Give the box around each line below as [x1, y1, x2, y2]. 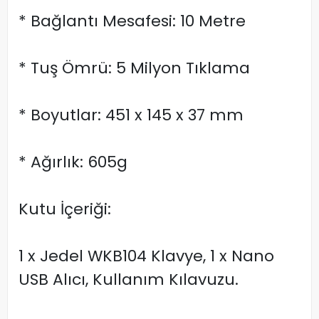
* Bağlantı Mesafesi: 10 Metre [19, 10, 246, 33]
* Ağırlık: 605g [19, 151, 127, 174]
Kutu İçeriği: [19, 198, 111, 221]
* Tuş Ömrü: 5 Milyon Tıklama [19, 57, 250, 80]
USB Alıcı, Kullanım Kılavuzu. [19, 268, 239, 291]
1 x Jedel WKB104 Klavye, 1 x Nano [19, 245, 274, 268]
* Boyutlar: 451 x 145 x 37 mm [19, 104, 244, 127]
